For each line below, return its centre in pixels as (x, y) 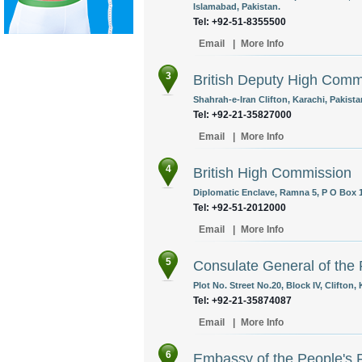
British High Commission (272, 173)
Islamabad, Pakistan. (237, 6)
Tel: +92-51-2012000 (240, 208)
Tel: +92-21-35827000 (242, 115)
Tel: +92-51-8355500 (240, 22)
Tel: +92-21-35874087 (242, 301)
